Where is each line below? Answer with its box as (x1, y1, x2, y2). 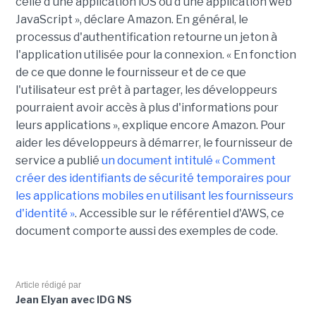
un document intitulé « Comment (101, 154, 276, 168)
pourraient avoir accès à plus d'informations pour (15, 101, 279, 115)
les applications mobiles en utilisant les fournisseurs (15, 189, 293, 203)
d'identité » (15, 207, 75, 221)
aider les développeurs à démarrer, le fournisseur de (15, 136, 293, 150)
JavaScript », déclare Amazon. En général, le (15, 13, 248, 27)
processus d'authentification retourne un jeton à (15, 30, 277, 44)
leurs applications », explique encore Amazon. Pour (15, 119, 286, 133)
